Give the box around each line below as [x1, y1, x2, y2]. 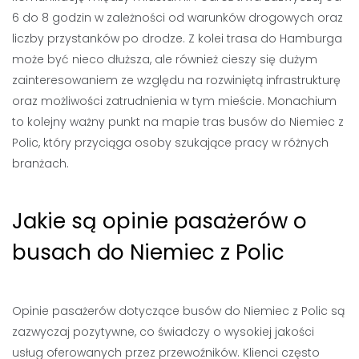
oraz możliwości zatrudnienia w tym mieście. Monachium [12, 93, 337, 109]
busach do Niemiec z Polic [12, 238, 284, 267]
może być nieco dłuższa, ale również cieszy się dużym [12, 51, 317, 67]
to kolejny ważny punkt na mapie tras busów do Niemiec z [12, 114, 344, 130]
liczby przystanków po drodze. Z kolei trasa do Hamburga [12, 30, 342, 46]
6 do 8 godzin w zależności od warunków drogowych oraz [12, 10, 343, 26]
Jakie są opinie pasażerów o [12, 207, 307, 236]
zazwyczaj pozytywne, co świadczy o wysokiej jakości [12, 324, 314, 340]
